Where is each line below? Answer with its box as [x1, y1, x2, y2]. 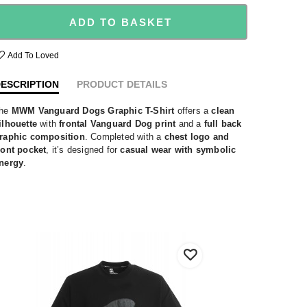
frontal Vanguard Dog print [59, 118, 176, 129]
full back [204, 118, 242, 129]
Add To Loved [8, 50, 59, 60]
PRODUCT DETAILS [77, 78, 167, 90]
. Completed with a [84, 131, 164, 142]
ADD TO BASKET [69, 16, 172, 28]
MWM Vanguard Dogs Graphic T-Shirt [11, 105, 175, 116]
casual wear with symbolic [120, 144, 236, 155]
